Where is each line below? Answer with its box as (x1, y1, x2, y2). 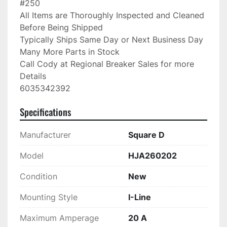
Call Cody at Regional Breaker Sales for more (20, 59, 194, 69)
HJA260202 (128, 150, 177, 161)
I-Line (128, 192, 151, 203)
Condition (20, 171, 57, 182)
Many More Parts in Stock (20, 47, 120, 57)
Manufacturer (20, 130, 71, 140)
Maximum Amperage (20, 213, 99, 223)
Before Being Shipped (20, 22, 103, 33)
